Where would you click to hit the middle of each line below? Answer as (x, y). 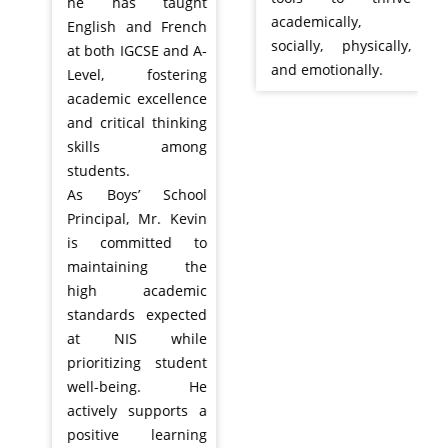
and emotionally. (315, 69)
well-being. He (125, 386)
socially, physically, (329, 45)
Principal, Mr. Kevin (125, 218)
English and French (125, 26)
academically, (304, 21)
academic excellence (125, 98)
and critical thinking (125, 122)
